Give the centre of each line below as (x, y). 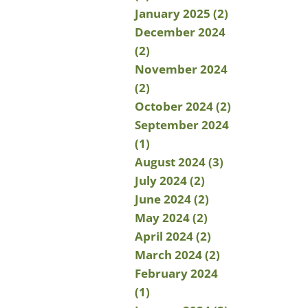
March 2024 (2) (177, 255)
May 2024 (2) (171, 218)
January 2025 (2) (181, 13)
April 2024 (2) (173, 236)
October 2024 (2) (183, 106)
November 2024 (181, 69)
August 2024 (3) (179, 162)
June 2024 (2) (172, 199)
